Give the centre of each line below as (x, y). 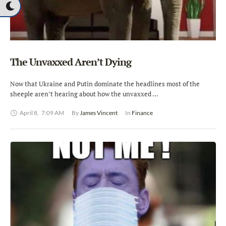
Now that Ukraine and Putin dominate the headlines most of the (105, 84)
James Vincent (99, 113)
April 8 (29, 113)
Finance (142, 113)
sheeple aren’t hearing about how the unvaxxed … (84, 94)
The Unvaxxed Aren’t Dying (71, 62)
